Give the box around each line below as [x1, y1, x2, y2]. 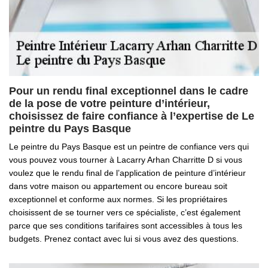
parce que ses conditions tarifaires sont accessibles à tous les [9, 221, 242, 230]
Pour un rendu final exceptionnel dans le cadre [9, 85, 248, 97]
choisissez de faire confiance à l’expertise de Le [9, 110, 254, 122]
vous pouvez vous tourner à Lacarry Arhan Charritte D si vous [9, 155, 242, 165]
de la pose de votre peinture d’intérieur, [9, 98, 210, 109]
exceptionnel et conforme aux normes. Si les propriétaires [9, 194, 227, 204]
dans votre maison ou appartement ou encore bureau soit [9, 181, 227, 191]
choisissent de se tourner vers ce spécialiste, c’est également [9, 208, 240, 217]
